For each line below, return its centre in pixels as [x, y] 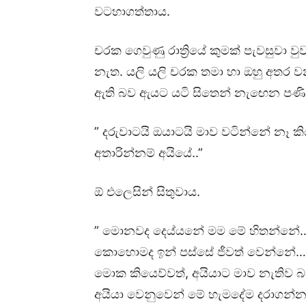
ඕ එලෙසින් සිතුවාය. [147, 192]
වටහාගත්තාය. [132, 11]
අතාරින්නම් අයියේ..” [149, 153]
